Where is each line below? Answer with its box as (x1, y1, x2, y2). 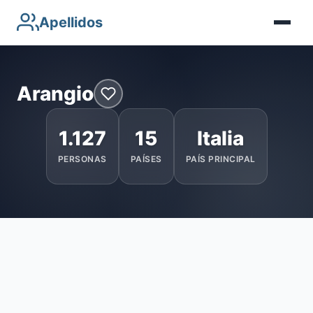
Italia (197, 126, 244, 150)
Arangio (17, 81, 94, 105)
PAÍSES (130, 154, 162, 164)
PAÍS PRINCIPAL (185, 154, 256, 164)
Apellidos (39, 14, 103, 31)
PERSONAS (57, 154, 107, 164)
